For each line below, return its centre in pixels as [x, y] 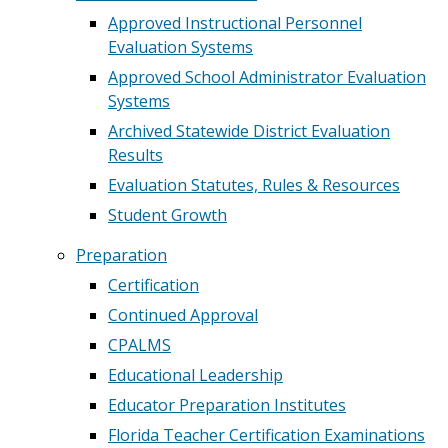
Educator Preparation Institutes [227, 405]
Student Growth [167, 215]
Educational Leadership [195, 375]
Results [135, 155]
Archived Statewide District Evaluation [249, 131]
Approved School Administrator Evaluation [267, 77]
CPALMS [139, 345]
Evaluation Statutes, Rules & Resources [254, 185]
